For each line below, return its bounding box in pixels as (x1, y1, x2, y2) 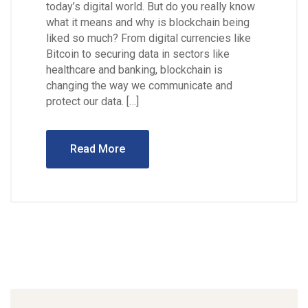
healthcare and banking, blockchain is (46, 63, 223, 77)
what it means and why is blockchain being (46, 16, 250, 30)
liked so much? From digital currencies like (46, 32, 251, 45)
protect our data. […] (46, 95, 139, 109)
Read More (70, 142, 125, 156)
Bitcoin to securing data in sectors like (46, 47, 230, 61)
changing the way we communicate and (46, 79, 232, 93)
